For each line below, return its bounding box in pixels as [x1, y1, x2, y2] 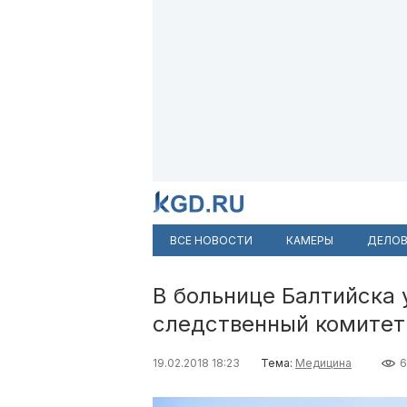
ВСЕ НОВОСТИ [170, 233, 253, 247]
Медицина [295, 356, 352, 370]
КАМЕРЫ [286, 233, 333, 247]
